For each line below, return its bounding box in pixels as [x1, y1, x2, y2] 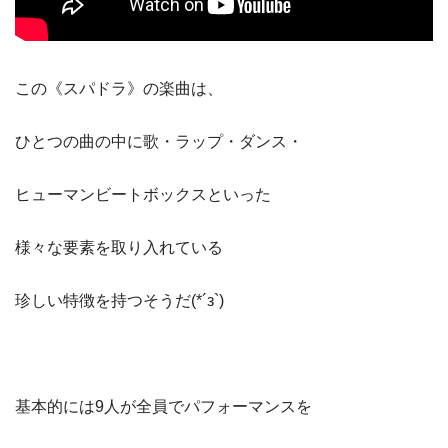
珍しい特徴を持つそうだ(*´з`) [15, 292, 224, 310]
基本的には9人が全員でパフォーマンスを [15, 398, 312, 416]
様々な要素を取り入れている [15, 239, 223, 257]
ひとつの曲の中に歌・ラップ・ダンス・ [15, 133, 303, 151]
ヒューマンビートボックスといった [15, 186, 271, 204]
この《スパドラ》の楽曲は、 [15, 80, 223, 98]
